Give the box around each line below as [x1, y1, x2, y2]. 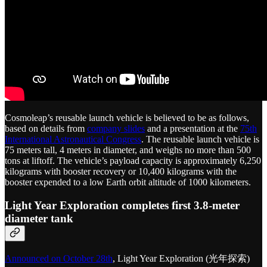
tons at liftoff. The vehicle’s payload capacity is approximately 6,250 [5, 156, 261, 166]
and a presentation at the [145, 123, 240, 134]
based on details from [5, 123, 87, 134]
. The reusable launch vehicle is [141, 134, 259, 145]
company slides [87, 123, 145, 134]
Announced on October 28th [5, 253, 113, 263]
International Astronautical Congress [5, 134, 141, 145]
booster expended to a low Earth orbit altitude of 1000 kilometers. [5, 177, 251, 188]
